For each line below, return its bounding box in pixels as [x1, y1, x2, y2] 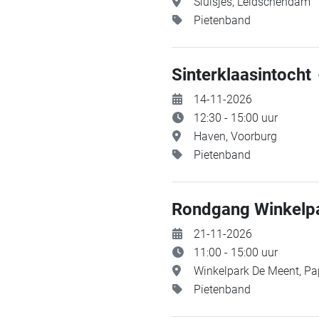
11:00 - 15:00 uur [194, 246, 278, 259]
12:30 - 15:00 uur [194, 111, 278, 125]
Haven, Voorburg [194, 130, 277, 143]
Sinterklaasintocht [172, 65, 315, 85]
